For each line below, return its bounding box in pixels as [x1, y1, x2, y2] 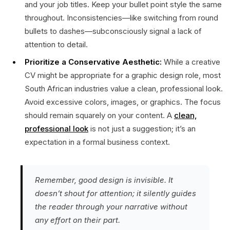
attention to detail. [25, 39, 88, 49]
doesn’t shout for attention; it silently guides [35, 188, 196, 198]
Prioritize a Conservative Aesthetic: [25, 56, 162, 67]
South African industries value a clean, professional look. [25, 83, 223, 93]
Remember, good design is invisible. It [35, 175, 173, 185]
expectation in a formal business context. [25, 137, 170, 147]
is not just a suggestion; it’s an [88, 123, 196, 133]
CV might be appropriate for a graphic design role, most [25, 70, 221, 80]
